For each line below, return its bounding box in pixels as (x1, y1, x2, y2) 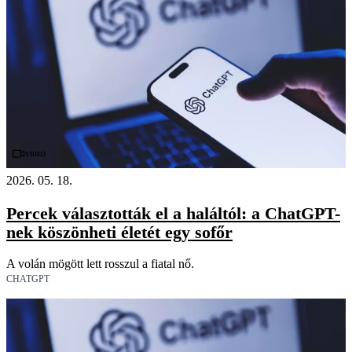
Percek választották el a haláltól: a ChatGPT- (6, 203, 340, 223)
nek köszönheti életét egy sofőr (6, 222, 233, 242)
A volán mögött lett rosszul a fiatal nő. (6, 257, 194, 271)
